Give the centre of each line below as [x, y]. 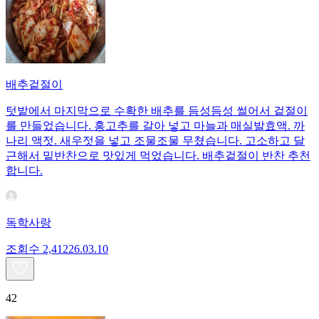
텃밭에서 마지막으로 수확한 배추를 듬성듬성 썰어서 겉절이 [157, 111]
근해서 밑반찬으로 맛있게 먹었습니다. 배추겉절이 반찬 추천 [158, 156]
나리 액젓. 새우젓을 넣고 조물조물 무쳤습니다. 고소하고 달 [155, 141]
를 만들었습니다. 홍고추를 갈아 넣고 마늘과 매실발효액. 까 [155, 126]
